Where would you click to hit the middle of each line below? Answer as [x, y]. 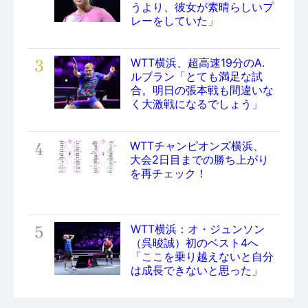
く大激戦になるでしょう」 [197, 103]
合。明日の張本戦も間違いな [202, 90]
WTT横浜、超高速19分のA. [198, 62]
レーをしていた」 [175, 20]
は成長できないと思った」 [197, 270]
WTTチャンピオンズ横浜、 [197, 145]
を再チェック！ [168, 173]
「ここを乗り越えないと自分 [202, 256]
